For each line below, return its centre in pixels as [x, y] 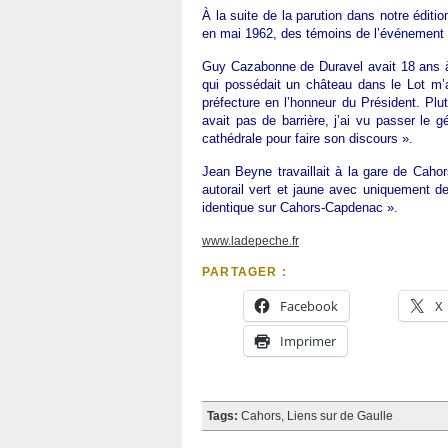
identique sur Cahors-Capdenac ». [300, 207]
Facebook [309, 306]
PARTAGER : [244, 272]
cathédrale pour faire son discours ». [307, 138]
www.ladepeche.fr [250, 241]
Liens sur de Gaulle [340, 416]
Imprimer [308, 341]
